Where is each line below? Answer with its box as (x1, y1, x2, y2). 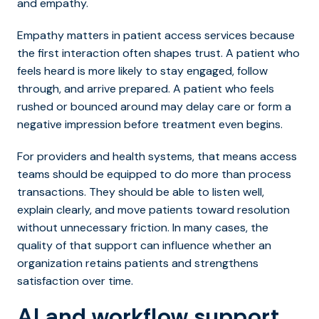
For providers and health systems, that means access (17, 148, 297, 164)
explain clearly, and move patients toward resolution (17, 202, 290, 217)
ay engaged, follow (171, 63, 268, 78)
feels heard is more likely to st (17, 63, 171, 78)
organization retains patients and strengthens (17, 255, 258, 271)
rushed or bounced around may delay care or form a (17, 98, 291, 114)
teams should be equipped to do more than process (17, 166, 291, 182)
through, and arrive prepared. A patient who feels (17, 80, 274, 96)
